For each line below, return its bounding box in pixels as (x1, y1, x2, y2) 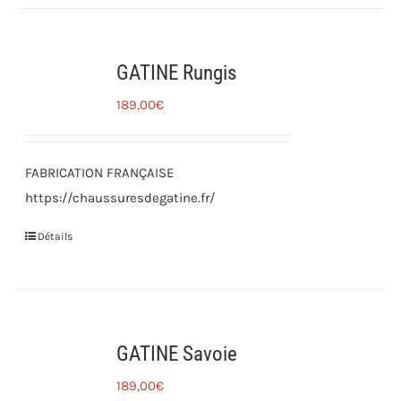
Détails (38, 230, 73, 243)
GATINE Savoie (116, 342, 238, 366)
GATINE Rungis (116, 61, 237, 85)
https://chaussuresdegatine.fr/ (25, 190, 216, 206)
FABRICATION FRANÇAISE (25, 165, 175, 181)
